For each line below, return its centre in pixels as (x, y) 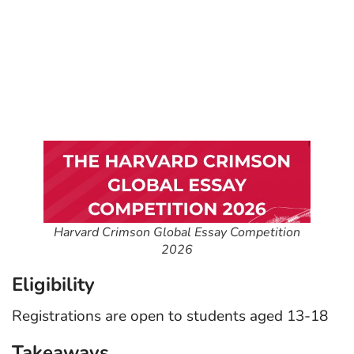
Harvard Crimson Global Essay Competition (177, 232)
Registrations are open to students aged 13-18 (170, 316)
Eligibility (53, 284)
